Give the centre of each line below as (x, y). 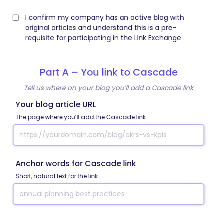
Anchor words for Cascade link (76, 163)
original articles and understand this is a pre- (101, 27)
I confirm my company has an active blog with (105, 17)
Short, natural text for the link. (57, 176)
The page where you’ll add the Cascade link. (81, 117)
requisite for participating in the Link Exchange (103, 38)
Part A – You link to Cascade (108, 72)
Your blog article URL (56, 104)
